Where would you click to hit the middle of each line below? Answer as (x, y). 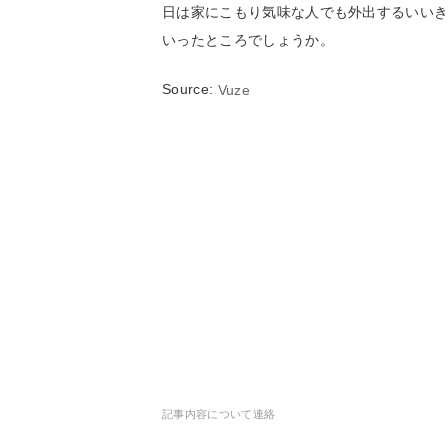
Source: (190, 89)
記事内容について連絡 (219, 414)
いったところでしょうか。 (248, 40)
